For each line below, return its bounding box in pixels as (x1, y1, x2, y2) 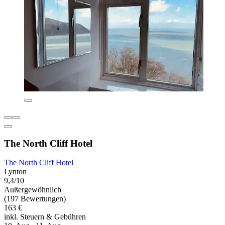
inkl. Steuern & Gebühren (4, 212, 86, 221)
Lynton (4, 167, 27, 176)
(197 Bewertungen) (4, 194, 66, 203)
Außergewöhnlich (4, 185, 61, 194)
